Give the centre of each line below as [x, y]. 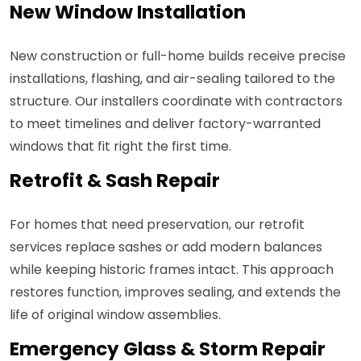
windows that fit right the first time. [120, 147]
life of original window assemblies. [115, 315]
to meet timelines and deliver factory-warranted [165, 124]
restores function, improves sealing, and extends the [175, 293]
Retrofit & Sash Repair [115, 181]
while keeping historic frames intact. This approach [172, 270]
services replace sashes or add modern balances [166, 247]
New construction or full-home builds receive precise [178, 56]
